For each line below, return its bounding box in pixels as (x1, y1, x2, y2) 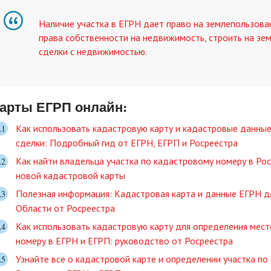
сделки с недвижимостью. (39, 45, 147, 57)
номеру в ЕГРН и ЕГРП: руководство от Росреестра (16, 234, 233, 247)
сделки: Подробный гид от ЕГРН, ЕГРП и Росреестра (16, 136, 238, 149)
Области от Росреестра (16, 201, 115, 214)
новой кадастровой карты (16, 169, 125, 181)
